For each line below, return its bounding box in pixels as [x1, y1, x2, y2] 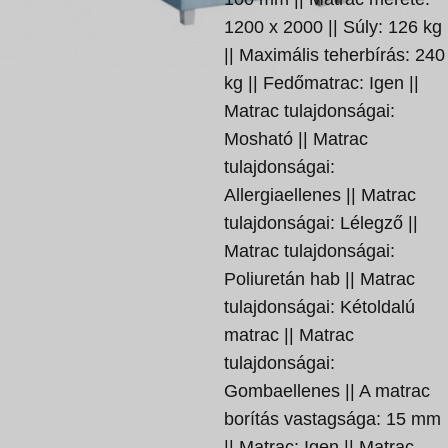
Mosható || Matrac [224, 129, 368, 149]
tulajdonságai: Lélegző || [224, 213, 418, 233]
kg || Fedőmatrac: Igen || [224, 73, 419, 93]
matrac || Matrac [224, 325, 354, 345]
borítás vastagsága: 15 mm [224, 409, 441, 429]
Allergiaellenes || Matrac [224, 185, 416, 205]
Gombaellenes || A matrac [224, 381, 430, 401]
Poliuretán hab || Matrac [224, 269, 415, 289]
